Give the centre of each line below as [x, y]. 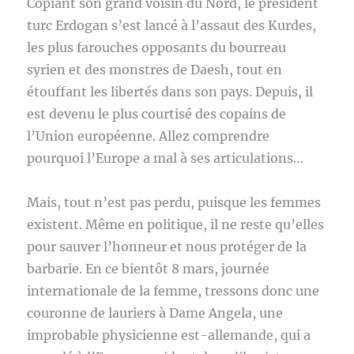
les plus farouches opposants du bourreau [157, 47]
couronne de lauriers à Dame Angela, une [155, 313]
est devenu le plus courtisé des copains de [157, 114]
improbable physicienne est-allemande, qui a [169, 335]
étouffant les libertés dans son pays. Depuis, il [170, 92]
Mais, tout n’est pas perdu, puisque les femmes [174, 202]
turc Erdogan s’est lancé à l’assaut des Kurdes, [172, 25]
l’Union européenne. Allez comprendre [149, 136]
